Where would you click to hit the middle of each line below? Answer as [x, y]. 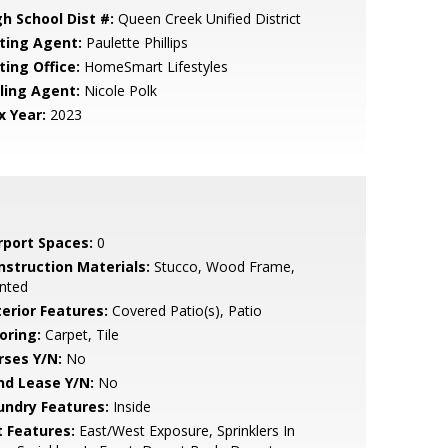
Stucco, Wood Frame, [222, 266]
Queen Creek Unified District [207, 18]
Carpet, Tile [79, 334]
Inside [129, 406]
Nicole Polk [118, 90]
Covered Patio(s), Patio [184, 310]
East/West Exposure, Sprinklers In [184, 430]
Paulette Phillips [134, 42]
